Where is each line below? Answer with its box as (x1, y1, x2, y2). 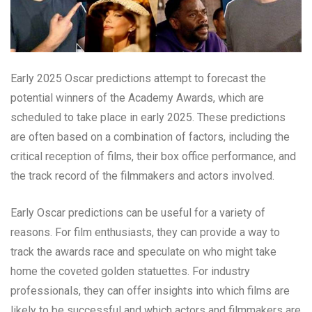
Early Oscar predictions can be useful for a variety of (10, 206, 265, 220)
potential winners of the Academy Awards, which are (10, 91, 264, 105)
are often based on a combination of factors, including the (10, 130, 290, 144)
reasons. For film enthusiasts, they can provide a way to (10, 226, 280, 240)
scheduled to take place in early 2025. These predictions (10, 111, 286, 125)
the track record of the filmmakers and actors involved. (10, 169, 274, 183)
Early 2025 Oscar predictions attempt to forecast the (10, 72, 266, 86)
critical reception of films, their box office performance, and (10, 150, 296, 164)
